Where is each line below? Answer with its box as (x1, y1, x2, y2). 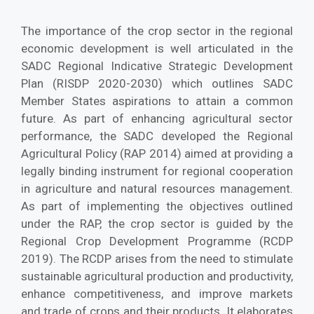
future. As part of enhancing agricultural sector (21, 111, 293, 125)
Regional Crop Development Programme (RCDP (21, 233, 293, 248)
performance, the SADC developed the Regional (21, 128, 293, 143)
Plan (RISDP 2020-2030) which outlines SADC (21, 76, 293, 90)
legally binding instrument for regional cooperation (21, 163, 293, 178)
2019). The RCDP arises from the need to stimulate (21, 251, 293, 266)
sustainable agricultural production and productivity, (21, 268, 293, 283)
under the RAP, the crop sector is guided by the (21, 216, 293, 231)
